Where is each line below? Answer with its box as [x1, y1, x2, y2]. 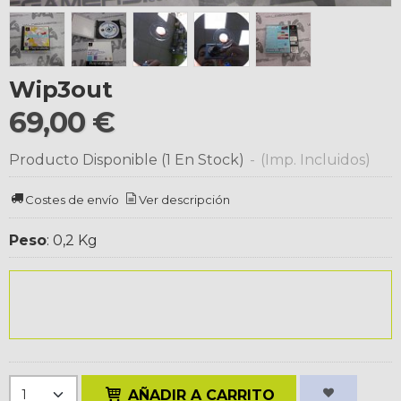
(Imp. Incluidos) [260, 150, 371, 168]
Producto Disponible [9, 150, 158, 168]
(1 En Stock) [161, 150, 248, 168]
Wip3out [9, 74, 113, 103]
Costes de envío [25, 192, 120, 208]
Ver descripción [139, 192, 231, 208]
